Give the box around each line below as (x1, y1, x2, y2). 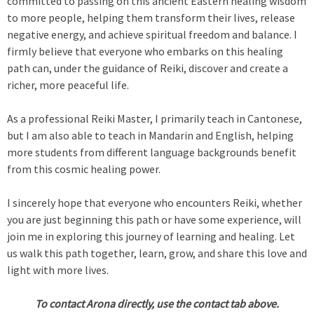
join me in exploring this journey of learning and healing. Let (7, 229, 295, 243)
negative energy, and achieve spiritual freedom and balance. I (7, 27, 297, 41)
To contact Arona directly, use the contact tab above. (35, 296, 279, 310)
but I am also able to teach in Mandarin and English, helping (7, 128, 294, 142)
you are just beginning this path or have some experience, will (7, 212, 301, 226)
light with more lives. (7, 263, 109, 277)
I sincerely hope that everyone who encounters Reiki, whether (7, 196, 302, 210)
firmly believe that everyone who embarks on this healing (7, 44, 283, 58)
